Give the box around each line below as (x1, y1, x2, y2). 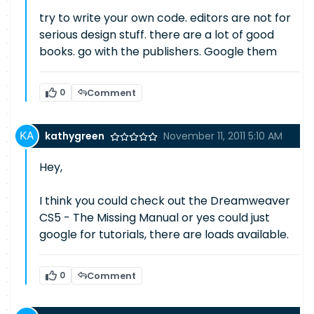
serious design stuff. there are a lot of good (39, 27, 274, 43)
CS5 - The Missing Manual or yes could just (39, 210, 270, 226)
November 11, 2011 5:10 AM (163, 129, 282, 143)
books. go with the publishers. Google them (39, 43, 277, 60)
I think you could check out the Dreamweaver (39, 193, 290, 209)
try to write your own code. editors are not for (39, 10, 291, 26)
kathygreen (45, 129, 104, 143)
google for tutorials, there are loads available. (39, 226, 289, 243)
